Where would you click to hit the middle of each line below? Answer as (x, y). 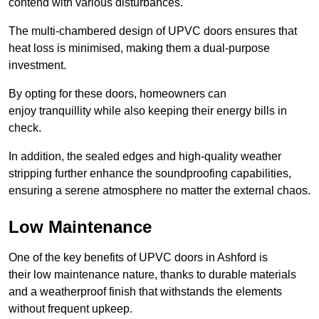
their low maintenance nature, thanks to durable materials (152, 275)
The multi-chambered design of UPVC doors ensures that (153, 31)
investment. (37, 66)
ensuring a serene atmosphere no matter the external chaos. (159, 191)
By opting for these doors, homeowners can (117, 94)
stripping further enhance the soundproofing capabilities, (150, 174)
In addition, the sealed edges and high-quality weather (145, 157)
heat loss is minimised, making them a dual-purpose (139, 48)
